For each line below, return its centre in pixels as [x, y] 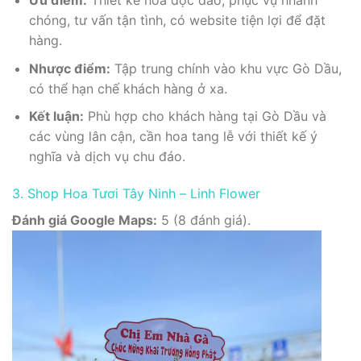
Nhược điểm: [69, 68]
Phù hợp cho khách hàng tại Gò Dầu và [205, 116]
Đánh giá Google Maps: [85, 220]
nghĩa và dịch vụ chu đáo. [107, 157]
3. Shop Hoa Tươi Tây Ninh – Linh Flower [136, 194]
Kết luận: [56, 116]
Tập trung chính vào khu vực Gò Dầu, [226, 68]
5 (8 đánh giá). [204, 220]
